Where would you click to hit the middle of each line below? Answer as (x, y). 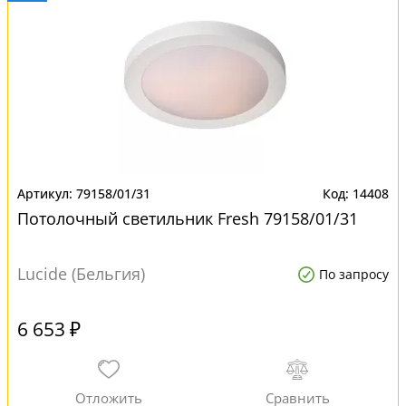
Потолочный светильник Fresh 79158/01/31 (188, 218)
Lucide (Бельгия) (81, 274)
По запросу (354, 274)
